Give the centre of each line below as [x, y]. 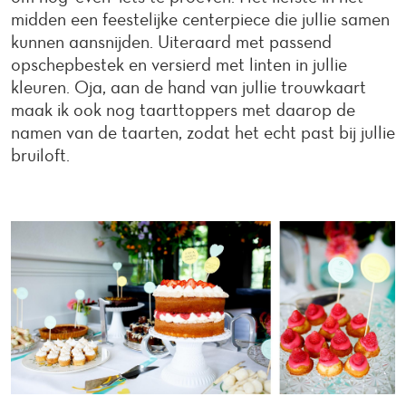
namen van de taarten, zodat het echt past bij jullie [203, 132]
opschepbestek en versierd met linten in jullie [179, 64]
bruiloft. [42, 155]
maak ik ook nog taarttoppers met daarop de [183, 110]
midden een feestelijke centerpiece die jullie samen [200, 19]
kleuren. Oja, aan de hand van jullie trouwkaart [188, 87]
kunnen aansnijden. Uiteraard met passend [171, 42]
